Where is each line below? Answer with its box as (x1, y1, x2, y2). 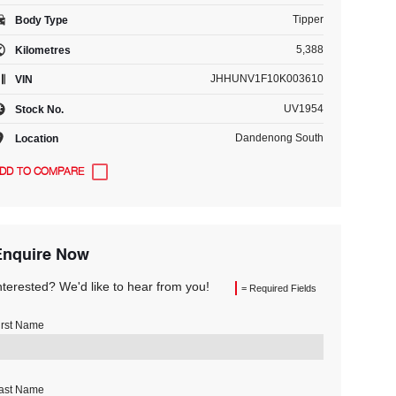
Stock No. (11, 103, 64, 115)
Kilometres (11, 43, 71, 56)
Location (11, 132, 58, 145)
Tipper (292, 13, 324, 26)
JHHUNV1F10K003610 (209, 72, 324, 85)
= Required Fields (240, 282, 316, 293)
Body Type (11, 13, 68, 27)
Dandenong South (234, 132, 324, 144)
